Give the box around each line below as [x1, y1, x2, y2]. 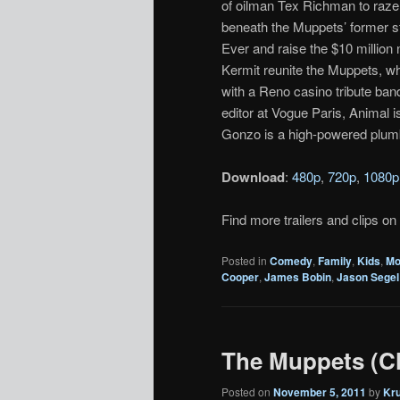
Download [221, 167, 285, 187]
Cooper [221, 268, 259, 285]
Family [318, 252, 352, 269]
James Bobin [264, 268, 331, 285]
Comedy [270, 252, 312, 269]
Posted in [221, 252, 267, 268]
